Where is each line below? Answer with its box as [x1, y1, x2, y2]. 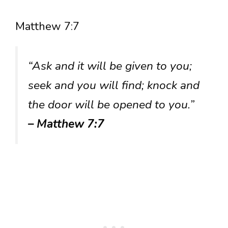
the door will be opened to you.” [28, 97, 194, 113]
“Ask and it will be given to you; [28, 58, 192, 74]
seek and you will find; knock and [28, 77, 199, 94]
